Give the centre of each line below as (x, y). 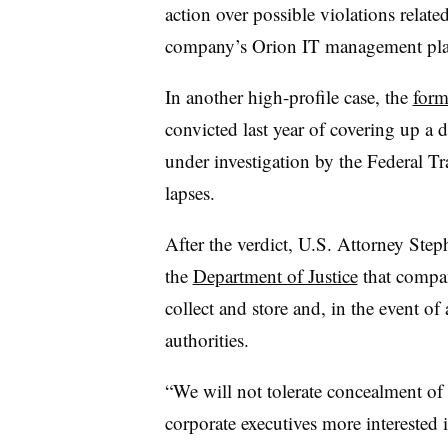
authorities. (206, 339)
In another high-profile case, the (288, 96)
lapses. (189, 192)
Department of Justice (275, 275)
